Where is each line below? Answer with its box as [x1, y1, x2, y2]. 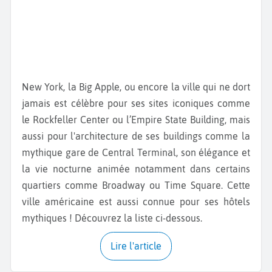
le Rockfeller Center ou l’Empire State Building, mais [22, 114, 250, 125]
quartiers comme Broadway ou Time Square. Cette [22, 180, 250, 191]
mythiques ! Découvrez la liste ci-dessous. [22, 212, 202, 223]
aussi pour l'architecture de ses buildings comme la [22, 131, 250, 141]
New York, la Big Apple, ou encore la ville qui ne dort [22, 81, 29, 92]
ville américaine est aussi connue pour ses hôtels [22, 196, 250, 207]
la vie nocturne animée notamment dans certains [22, 163, 250, 174]
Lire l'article [115, 240, 161, 251]
